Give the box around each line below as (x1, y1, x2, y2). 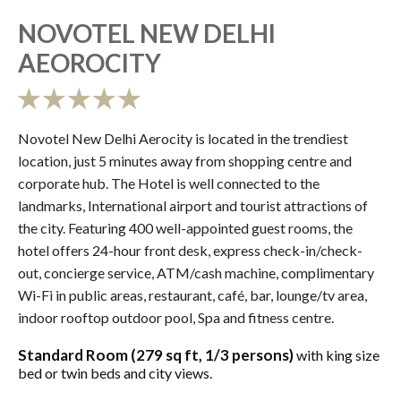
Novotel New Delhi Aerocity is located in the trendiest (18, 130, 348, 148)
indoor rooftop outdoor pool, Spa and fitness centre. (18, 309, 334, 327)
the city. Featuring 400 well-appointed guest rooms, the (18, 219, 353, 237)
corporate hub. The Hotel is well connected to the (18, 175, 320, 192)
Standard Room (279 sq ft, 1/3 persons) (18, 346, 296, 365)
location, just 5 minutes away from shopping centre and (18, 152, 352, 170)
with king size (296, 346, 380, 364)
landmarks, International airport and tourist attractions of (18, 197, 368, 215)
